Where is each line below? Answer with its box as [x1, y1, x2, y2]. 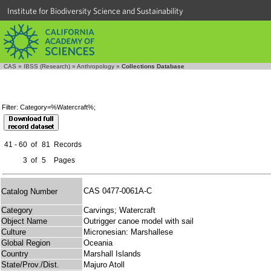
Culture [1, 227, 26, 237]
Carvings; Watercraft [83, 206, 155, 215]
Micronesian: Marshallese [83, 227, 173, 237]
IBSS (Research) [24, 63, 70, 70]
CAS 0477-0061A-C [83, 186, 157, 196]
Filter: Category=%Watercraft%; [2, 103, 96, 111]
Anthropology [77, 63, 114, 70]
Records [54, 140, 82, 149]
